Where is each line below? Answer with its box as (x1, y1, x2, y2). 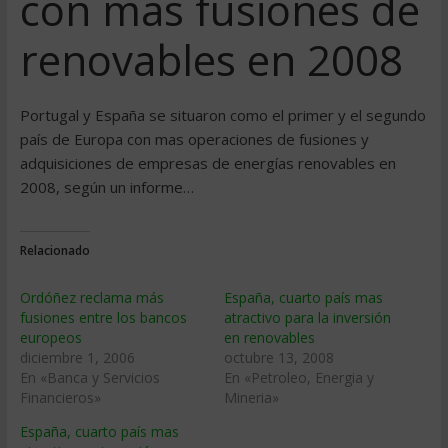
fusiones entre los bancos (19, 308, 187, 327)
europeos (19, 328, 82, 347)
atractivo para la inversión (223, 308, 391, 327)
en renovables (223, 328, 315, 347)
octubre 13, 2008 (223, 348, 334, 367)
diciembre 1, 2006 (19, 348, 135, 367)
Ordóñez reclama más (19, 288, 164, 307)
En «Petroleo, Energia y (223, 368, 374, 387)
